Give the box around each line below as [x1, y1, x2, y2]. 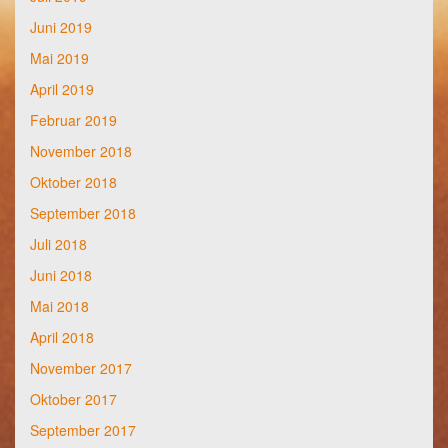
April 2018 [30, 327, 94, 348]
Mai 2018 [30, 296, 89, 317]
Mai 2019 [30, 48, 89, 69]
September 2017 [30, 420, 136, 441]
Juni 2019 [30, 17, 92, 38]
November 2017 [30, 358, 132, 379]
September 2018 [30, 203, 136, 224]
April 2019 [30, 79, 94, 100]
